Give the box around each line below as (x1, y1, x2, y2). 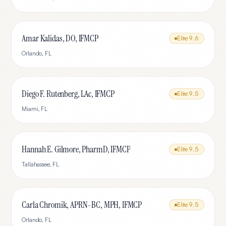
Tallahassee (22, 160, 50, 168)
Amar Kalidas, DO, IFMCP (22, 32, 98, 44)
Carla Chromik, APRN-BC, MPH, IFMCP (22, 199, 142, 211)
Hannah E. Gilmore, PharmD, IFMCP (22, 143, 131, 155)
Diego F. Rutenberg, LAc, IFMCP (22, 88, 115, 100)
